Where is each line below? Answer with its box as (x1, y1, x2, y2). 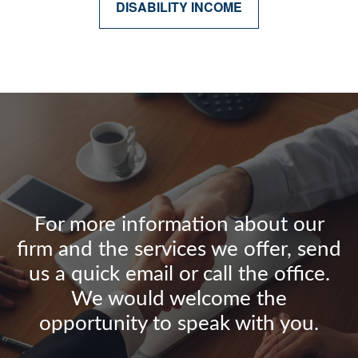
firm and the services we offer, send (17, 239, 341, 260)
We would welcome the (71, 288, 287, 309)
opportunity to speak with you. (39, 313, 319, 334)
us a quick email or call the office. (28, 264, 330, 284)
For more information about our (34, 214, 324, 235)
